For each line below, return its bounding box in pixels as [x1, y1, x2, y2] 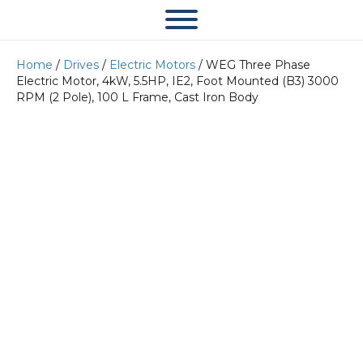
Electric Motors [109, 58, 195, 72]
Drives [63, 58, 99, 72]
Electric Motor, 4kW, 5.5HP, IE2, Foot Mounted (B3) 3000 [16, 74, 339, 88]
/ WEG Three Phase [195, 58, 310, 72]
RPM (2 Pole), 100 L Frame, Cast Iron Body [16, 90, 258, 105]
